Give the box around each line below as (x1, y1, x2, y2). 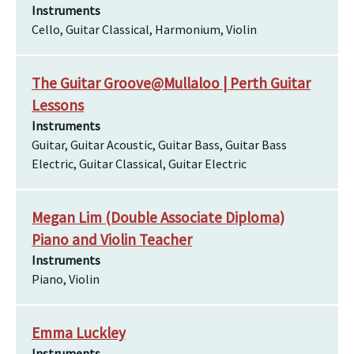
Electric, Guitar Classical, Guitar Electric (32, 156, 247, 171)
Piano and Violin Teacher (32, 230, 192, 249)
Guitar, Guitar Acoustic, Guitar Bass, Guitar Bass (32, 137, 287, 153)
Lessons (32, 96, 84, 115)
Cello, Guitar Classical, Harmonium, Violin (32, 21, 257, 37)
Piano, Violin (32, 271, 100, 287)
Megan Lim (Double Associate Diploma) (32, 208, 284, 227)
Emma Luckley (32, 323, 126, 342)
